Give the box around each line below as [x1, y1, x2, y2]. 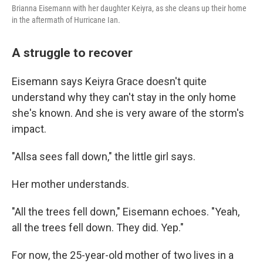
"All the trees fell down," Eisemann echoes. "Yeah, [12, 205, 240, 218]
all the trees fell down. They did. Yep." [12, 221, 184, 234]
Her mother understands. [12, 178, 129, 190]
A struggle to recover [12, 45, 133, 60]
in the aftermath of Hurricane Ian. [12, 15, 120, 25]
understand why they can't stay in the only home [12, 91, 236, 103]
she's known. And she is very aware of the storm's [12, 107, 244, 119]
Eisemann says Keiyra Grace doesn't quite [12, 75, 207, 87]
